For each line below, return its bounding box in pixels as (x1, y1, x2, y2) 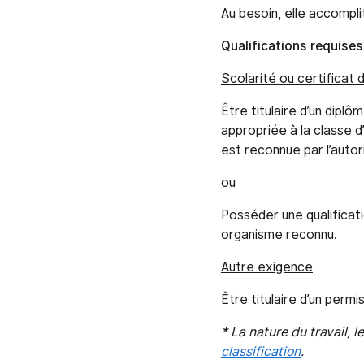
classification (221, 344, 301, 360)
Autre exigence (221, 259, 313, 275)
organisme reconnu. (221, 227, 337, 243)
